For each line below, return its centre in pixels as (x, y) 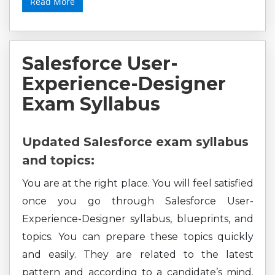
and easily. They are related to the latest (138, 254)
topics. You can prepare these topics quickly (138, 237)
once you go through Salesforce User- (138, 201)
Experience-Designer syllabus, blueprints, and (138, 219)
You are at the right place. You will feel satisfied (138, 183)
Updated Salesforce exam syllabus (135, 142)
